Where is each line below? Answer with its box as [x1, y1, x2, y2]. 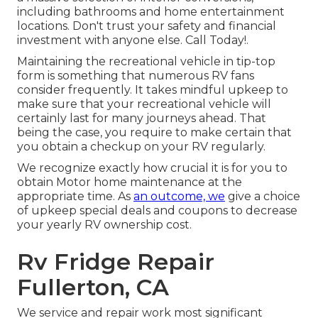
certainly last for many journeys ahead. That [17, 111, 266, 126]
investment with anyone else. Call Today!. [17, 33, 248, 48]
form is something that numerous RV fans [17, 69, 254, 83]
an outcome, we [133, 190, 225, 204]
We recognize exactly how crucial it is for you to [17, 161, 287, 175]
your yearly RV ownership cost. [17, 218, 192, 232]
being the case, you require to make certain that [17, 126, 292, 140]
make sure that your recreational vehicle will [17, 97, 271, 111]
